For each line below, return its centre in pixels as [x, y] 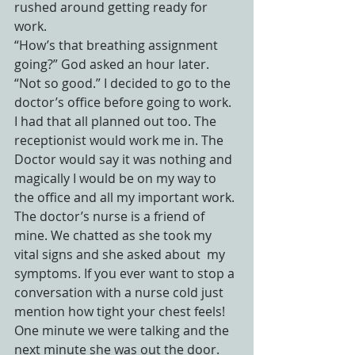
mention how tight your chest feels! [121, 311]
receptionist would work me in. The [120, 140]
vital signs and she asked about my [121, 254]
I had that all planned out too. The [117, 121]
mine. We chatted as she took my [115, 235]
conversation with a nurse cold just [120, 292]
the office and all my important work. [126, 197]
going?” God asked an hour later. [112, 64]
